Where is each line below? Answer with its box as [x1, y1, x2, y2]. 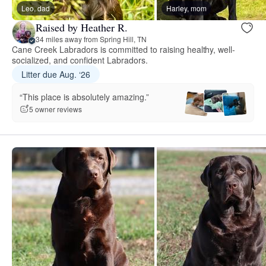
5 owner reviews [29, 104, 82, 115]
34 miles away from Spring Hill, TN [36, 33, 147, 44]
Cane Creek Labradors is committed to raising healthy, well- [12, 43, 236, 56]
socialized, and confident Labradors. [12, 54, 148, 66]
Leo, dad [21, 3, 50, 14]
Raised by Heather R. [36, 20, 128, 34]
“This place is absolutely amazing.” [20, 90, 149, 103]
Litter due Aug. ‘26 [21, 68, 90, 81]
